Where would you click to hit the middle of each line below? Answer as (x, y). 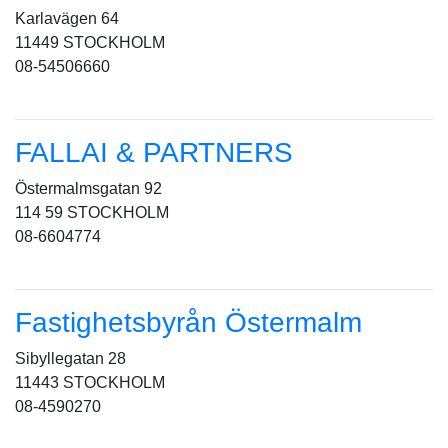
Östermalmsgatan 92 (88, 188)
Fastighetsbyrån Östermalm (188, 322)
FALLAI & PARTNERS (154, 152)
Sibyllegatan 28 (70, 358)
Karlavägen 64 (67, 18)
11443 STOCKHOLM (90, 382)
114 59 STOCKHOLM (92, 212)
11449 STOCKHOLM (90, 42)
